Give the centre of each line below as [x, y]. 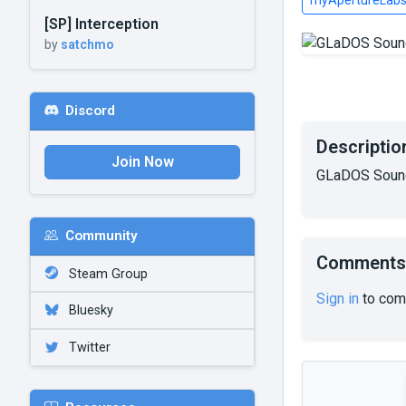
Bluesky [89, 311]
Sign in [338, 299]
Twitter [88, 347]
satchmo [87, 44]
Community [101, 236]
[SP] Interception [101, 24]
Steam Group [106, 274]
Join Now [142, 161]
